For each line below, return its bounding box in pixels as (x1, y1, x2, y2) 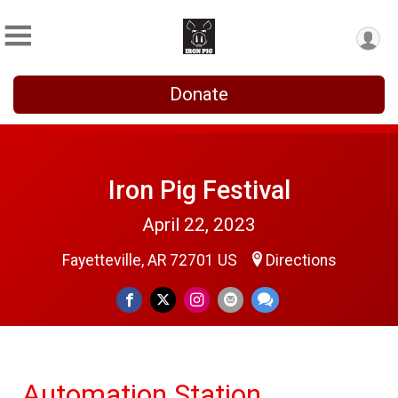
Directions (265, 251, 337, 269)
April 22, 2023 (142, 214, 256, 235)
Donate (170, 84, 228, 105)
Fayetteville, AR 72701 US (61, 251, 241, 269)
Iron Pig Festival (107, 175, 291, 205)
